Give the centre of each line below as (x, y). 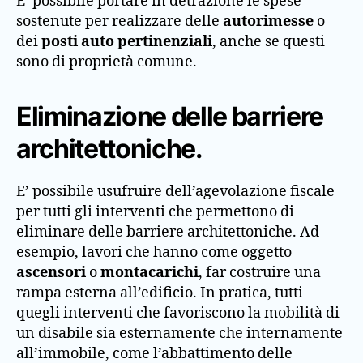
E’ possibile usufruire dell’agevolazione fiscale (175, 192)
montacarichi (149, 273)
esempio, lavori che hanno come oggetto (154, 252)
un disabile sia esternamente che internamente (179, 333)
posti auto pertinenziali (127, 42)
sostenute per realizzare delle (120, 21)
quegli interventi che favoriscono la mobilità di (178, 313)
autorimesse (270, 21)
